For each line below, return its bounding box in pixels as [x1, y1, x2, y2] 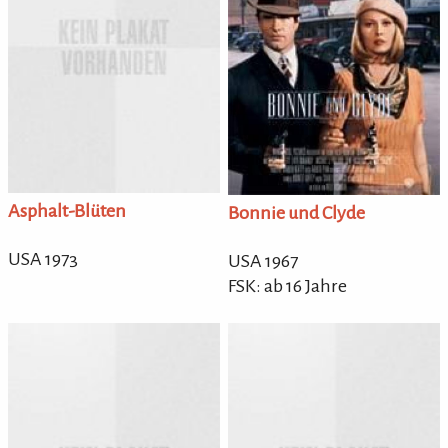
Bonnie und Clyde [228, 202, 366, 223]
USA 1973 [8, 249, 78, 270]
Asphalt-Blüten [8, 201, 126, 222]
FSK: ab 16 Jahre [228, 275, 348, 296]
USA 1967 [228, 250, 299, 271]
